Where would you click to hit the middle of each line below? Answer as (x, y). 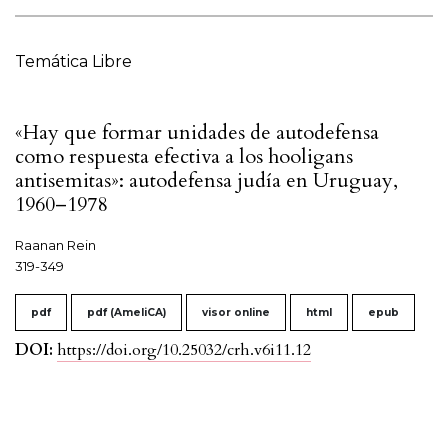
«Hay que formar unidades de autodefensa (197, 133)
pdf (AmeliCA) (126, 313)
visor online (236, 313)
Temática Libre (73, 62)
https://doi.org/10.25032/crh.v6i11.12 (184, 350)
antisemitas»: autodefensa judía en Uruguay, (206, 181)
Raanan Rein (55, 245)
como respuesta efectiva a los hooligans (184, 157)
